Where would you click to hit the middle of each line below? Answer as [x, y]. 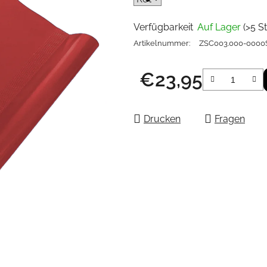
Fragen [230, 119]
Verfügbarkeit [163, 27]
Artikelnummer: [162, 43]
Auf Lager [220, 27]
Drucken [162, 119]
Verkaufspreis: [170, 98]
